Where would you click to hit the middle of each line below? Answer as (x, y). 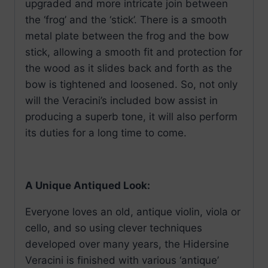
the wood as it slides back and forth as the (129, 68)
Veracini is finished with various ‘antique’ (122, 261)
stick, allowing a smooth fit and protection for (134, 52)
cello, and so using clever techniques (114, 228)
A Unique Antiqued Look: (88, 186)
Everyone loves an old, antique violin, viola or (133, 212)
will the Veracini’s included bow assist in (121, 101)
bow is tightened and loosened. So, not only (131, 85)
